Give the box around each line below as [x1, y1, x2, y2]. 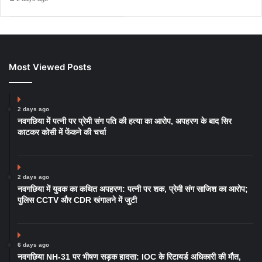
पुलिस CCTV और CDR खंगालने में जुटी [18, 195, 137, 205]
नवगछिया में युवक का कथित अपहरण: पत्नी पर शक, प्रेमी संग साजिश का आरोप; [18, 184, 248, 194]
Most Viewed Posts [9, 61, 91, 73]
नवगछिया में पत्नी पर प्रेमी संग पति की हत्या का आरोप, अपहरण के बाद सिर [18, 116, 232, 126]
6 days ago [18, 241, 49, 248]
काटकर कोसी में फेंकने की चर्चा [18, 127, 106, 137]
